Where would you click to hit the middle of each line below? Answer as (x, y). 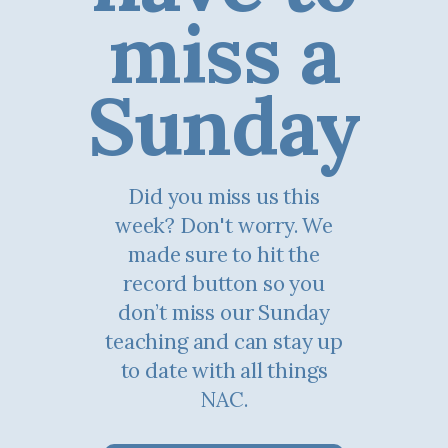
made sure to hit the (224, 254)
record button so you (224, 283)
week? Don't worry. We (147, 225)
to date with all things (224, 370)
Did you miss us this (224, 196)
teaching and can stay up (224, 341)
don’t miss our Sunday (224, 312)
